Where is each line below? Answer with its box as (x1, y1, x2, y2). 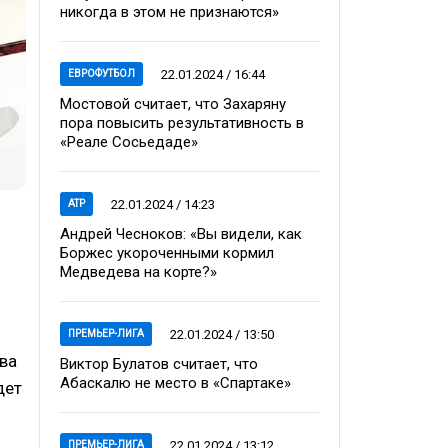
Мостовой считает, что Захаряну (60, 95, 286, 113)
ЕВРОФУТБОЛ (68, 68, 135, 79)
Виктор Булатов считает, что (60, 355, 258, 373)
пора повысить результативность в (60, 114, 304, 132)
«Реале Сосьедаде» (60, 133, 198, 151)
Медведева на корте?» (60, 263, 217, 281)
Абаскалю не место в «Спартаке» (60, 374, 291, 392)
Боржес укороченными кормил (60, 244, 274, 262)
